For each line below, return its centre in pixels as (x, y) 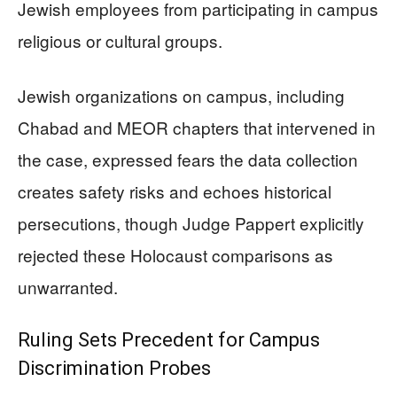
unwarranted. (68, 287)
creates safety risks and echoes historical (175, 191)
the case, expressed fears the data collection (188, 159)
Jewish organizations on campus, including (181, 95)
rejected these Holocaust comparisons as (175, 255)
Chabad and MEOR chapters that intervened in (197, 127)
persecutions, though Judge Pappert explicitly (191, 223)
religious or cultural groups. (120, 40)
